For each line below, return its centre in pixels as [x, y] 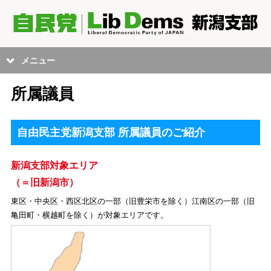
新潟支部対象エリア [54, 165]
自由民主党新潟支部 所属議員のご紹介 [111, 132]
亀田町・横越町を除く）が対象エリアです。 [89, 215]
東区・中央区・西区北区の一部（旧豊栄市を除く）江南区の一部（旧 [132, 201]
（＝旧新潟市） [44, 182]
